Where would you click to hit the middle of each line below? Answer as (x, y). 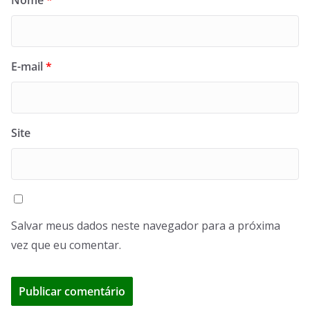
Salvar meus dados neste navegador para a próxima (146, 226)
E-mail (28, 67)
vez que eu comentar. (66, 245)
